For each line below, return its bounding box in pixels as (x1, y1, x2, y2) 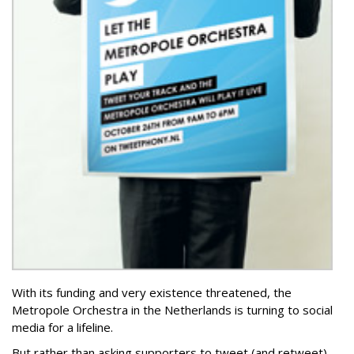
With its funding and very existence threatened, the (12, 284, 292, 300)
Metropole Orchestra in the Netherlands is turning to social (12, 301, 333, 318)
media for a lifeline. (12, 318, 116, 335)
